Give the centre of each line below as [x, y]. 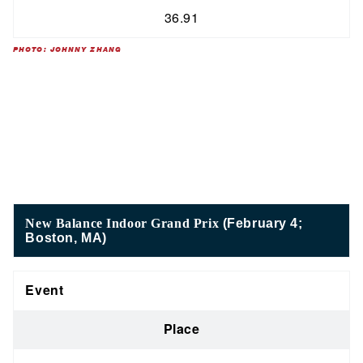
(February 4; [263, 223]
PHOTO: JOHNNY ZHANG [68, 50]
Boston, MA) [66, 237]
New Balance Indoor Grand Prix [124, 223]
